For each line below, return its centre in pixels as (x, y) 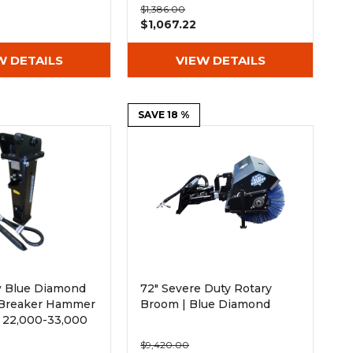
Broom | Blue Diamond (206, 304)
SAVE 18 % (164, 115)
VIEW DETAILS (220, 60)
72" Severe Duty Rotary (206, 288)
